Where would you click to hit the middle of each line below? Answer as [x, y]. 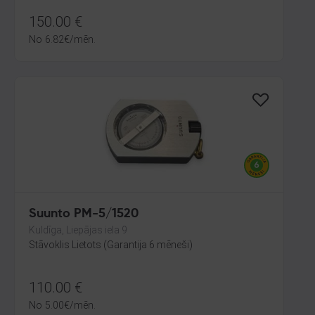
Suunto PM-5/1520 [84, 214]
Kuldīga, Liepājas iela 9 [78, 230]
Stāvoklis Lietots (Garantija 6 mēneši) [111, 245]
